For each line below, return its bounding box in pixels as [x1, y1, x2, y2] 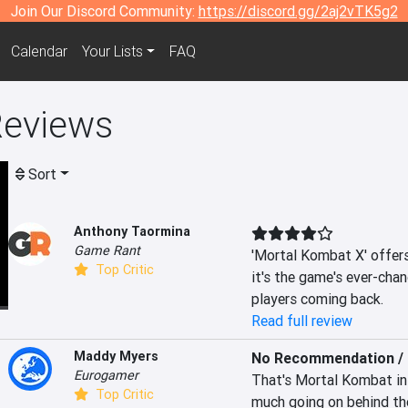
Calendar [10, 42, 67, 61]
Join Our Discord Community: [10, 2, 199, 20]
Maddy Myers [74, 348, 158, 364]
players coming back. [250, 290, 383, 308]
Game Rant [74, 242, 140, 259]
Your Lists [81, 42, 143, 61]
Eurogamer [74, 367, 138, 383]
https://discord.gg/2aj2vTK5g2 [198, 2, 398, 20]
